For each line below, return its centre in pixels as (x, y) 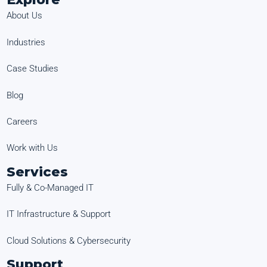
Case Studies (33, 69)
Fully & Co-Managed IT (50, 187)
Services (38, 172)
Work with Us (32, 148)
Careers (22, 121)
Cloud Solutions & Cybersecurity (69, 240)
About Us (25, 16)
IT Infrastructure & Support (59, 214)
